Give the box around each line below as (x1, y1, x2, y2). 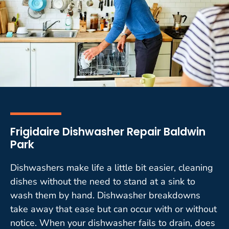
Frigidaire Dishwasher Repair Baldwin (10, 124, 205, 139)
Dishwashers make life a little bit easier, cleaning (10, 161, 213, 174)
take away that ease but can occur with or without (10, 202, 217, 215)
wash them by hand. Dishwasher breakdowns (10, 189, 200, 201)
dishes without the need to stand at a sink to (10, 175, 195, 188)
